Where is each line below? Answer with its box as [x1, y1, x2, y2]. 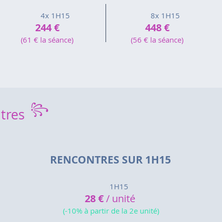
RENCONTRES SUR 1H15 [50, 153, 171, 167]
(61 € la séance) [21, 35, 73, 45]
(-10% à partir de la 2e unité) [63, 206, 159, 216]
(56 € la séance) [131, 35, 183, 45]
